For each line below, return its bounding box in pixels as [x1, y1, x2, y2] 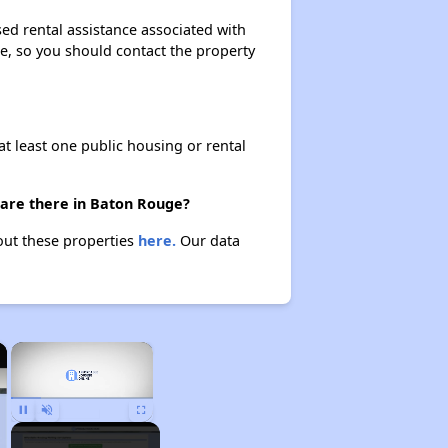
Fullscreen [141, 426, 180, 436]
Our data [175, 231, 240, 250]
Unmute [46, 426, 77, 436]
